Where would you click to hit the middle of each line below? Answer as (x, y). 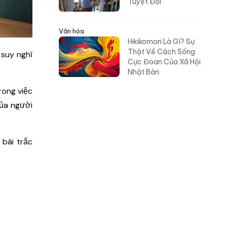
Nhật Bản (143, 72)
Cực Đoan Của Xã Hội (164, 62)
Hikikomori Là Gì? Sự (161, 42)
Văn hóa (71, 31)
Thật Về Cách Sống (161, 52)
